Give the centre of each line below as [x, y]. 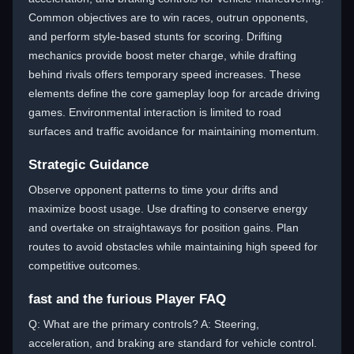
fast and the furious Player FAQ [127, 299]
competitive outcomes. [85, 265]
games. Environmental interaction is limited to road [155, 112]
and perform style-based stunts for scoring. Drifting [155, 36]
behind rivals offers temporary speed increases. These [165, 74]
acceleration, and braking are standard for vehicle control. [173, 343]
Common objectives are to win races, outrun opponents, [168, 17]
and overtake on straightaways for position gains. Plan [164, 228]
